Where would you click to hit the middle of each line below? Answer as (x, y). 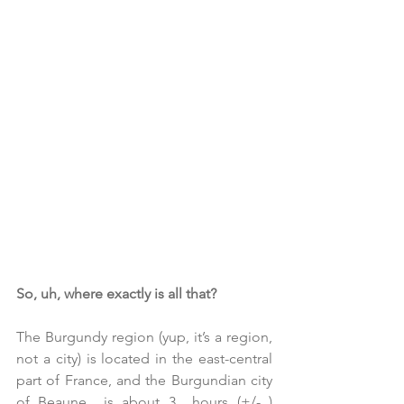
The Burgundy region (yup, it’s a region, (144, 337)
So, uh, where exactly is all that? (116, 294)
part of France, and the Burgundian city (144, 381)
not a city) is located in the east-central (144, 359)
